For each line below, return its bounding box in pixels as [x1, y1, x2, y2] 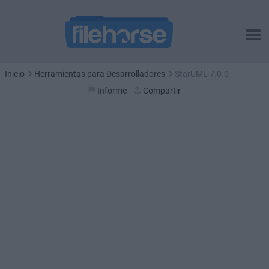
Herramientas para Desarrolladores [34, 69, 165, 79]
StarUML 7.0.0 [175, 69, 229, 79]
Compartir [143, 86, 181, 95]
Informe [97, 86, 127, 95]
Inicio [5, 69, 25, 79]
